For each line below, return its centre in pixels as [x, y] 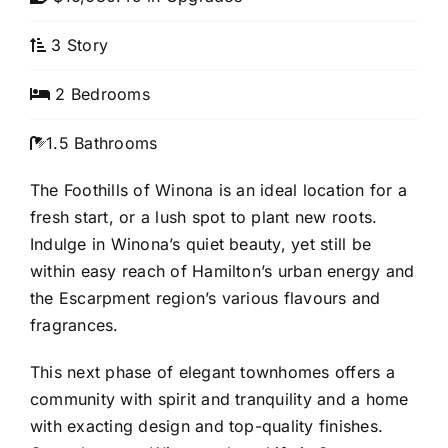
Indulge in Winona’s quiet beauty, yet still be [200, 243]
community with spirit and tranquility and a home [219, 398]
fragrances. [74, 324]
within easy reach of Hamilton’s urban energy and [222, 270]
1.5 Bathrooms [102, 142]
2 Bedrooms [100, 93]
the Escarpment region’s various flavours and [205, 297]
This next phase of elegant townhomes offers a [212, 371]
